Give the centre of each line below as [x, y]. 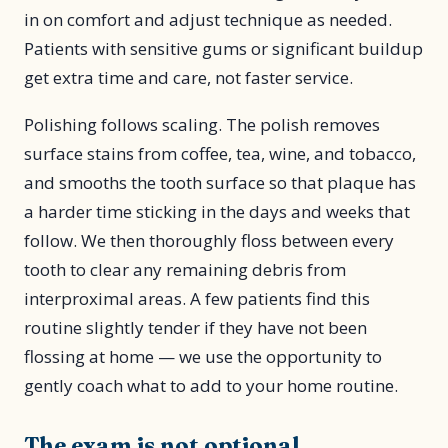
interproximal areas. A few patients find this [197, 298]
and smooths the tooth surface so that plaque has [220, 182]
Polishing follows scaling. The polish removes [202, 124]
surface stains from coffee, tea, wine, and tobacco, [220, 153]
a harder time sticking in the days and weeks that [217, 211]
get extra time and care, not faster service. [188, 77]
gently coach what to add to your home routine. [211, 385]
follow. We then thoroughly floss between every [209, 240]
